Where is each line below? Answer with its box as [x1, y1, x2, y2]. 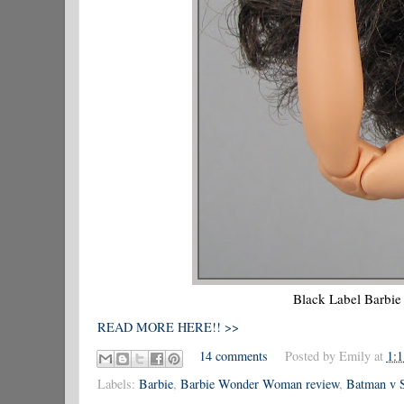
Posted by [284, 347, 339, 365]
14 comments [199, 347, 269, 365]
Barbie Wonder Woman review [180, 374, 339, 392]
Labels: [97, 374, 139, 392]
